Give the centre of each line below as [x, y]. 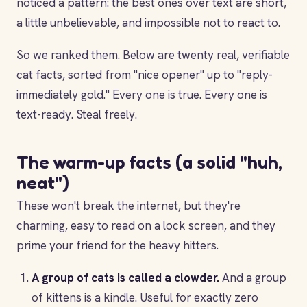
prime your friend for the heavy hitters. [118, 245]
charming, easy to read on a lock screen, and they [146, 225]
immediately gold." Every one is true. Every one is [142, 95]
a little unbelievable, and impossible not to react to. [148, 23]
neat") [43, 183]
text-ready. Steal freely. [77, 114]
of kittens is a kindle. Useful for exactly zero [145, 297]
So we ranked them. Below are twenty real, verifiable [153, 55]
